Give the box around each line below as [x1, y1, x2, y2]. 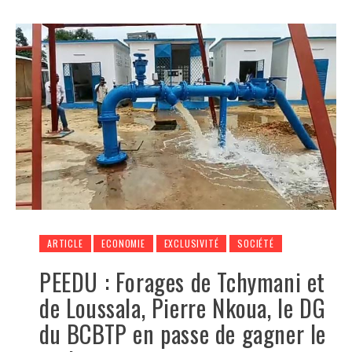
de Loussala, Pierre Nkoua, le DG [39, 289, 326, 325]
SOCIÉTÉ [237, 236, 274, 250]
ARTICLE [47, 236, 83, 250]
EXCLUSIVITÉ [163, 236, 219, 250]
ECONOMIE [101, 236, 145, 250]
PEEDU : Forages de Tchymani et [39, 263, 326, 299]
